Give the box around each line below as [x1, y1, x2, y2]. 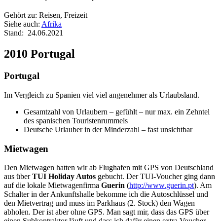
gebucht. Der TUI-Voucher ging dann [96, 172, 215, 181]
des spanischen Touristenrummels [24, 116, 128, 125]
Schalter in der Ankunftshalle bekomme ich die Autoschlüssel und [4, 190, 208, 199]
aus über [4, 172, 32, 181]
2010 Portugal [4, 47, 75, 61]
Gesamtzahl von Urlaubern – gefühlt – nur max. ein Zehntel [24, 107, 210, 116]
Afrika [41, 20, 62, 29]
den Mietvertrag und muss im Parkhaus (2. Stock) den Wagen [4, 199, 195, 208]
